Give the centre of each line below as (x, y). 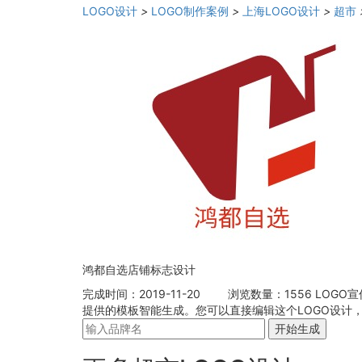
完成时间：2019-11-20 (141, 294)
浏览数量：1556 (270, 294)
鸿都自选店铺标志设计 (139, 270)
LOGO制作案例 (190, 11)
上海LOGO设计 (281, 11)
